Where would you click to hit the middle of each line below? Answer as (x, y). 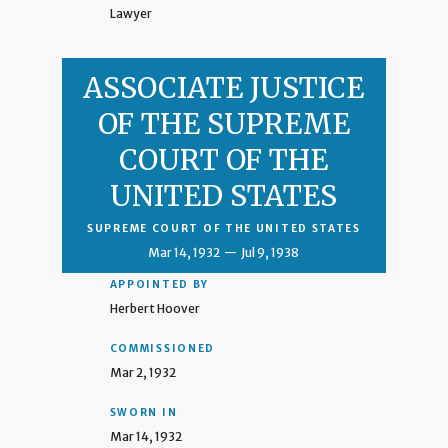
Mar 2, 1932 (142, 372)
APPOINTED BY (159, 284)
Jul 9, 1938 (270, 252)
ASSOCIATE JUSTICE (224, 87)
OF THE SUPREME (223, 123)
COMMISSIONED (162, 348)
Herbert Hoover (154, 308)
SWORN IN (143, 412)
